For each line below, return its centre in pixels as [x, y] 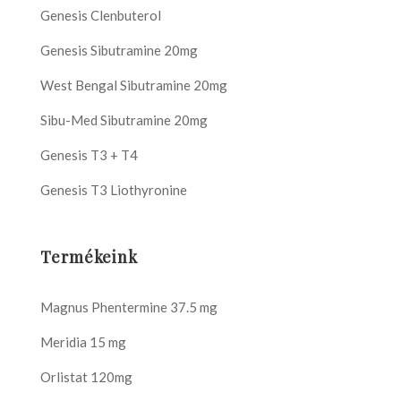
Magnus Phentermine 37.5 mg [129, 307]
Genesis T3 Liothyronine [114, 189]
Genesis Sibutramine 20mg [119, 50]
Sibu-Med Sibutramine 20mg [124, 119]
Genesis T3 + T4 [89, 154]
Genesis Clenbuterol [101, 15]
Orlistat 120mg [86, 376]
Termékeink [89, 256]
